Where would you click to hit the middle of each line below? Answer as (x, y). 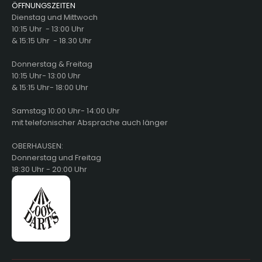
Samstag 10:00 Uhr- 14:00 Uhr (66, 111)
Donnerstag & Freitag (52, 64)
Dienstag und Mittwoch (55, 17)
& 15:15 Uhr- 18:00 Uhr (50, 87)
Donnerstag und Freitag (56, 157)
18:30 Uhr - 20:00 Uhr (49, 169)
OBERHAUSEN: (37, 146)
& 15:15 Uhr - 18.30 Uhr (52, 40)
